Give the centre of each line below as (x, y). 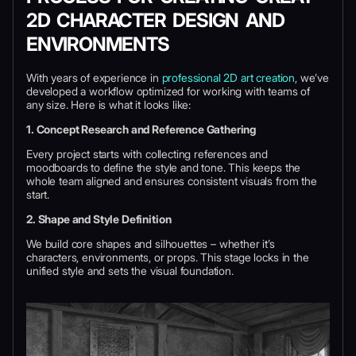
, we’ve (312, 77)
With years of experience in (94, 77)
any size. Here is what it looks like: (109, 104)
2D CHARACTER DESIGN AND (155, 20)
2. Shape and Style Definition (99, 219)
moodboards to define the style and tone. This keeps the (164, 167)
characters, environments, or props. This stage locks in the (168, 257)
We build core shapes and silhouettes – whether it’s (151, 243)
